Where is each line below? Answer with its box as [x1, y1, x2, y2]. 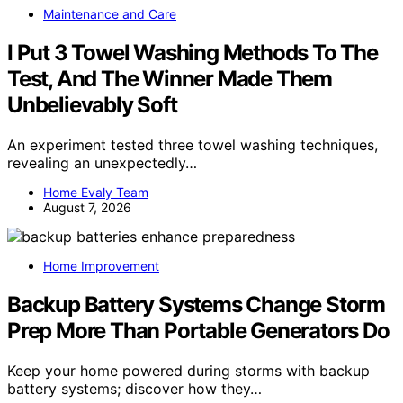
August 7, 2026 [43, 200, 131, 216]
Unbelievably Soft [7, 92, 177, 119]
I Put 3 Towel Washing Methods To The [7, 40, 378, 67]
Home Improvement [43, 258, 159, 274]
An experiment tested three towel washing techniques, [7, 136, 378, 155]
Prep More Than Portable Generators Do [7, 318, 390, 345]
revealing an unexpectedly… [7, 154, 197, 173]
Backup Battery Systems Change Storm [7, 291, 385, 318]
